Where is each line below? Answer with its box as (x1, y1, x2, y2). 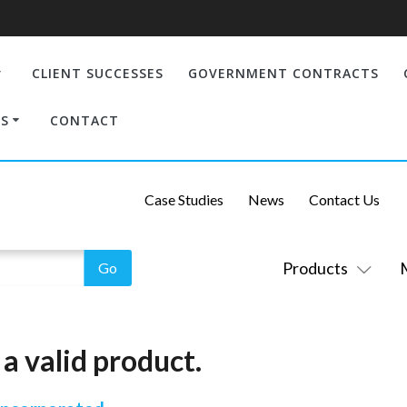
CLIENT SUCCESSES (31, 64, 164, 82)
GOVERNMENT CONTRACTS (187, 64, 379, 82)
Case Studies (144, 190, 223, 208)
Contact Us (308, 190, 380, 208)
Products (282, 258, 348, 278)
